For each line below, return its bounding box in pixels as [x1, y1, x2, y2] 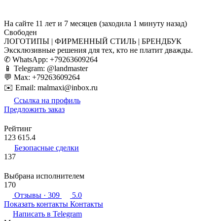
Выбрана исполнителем [4, 171, 84, 180]
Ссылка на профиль [14, 96, 80, 105]
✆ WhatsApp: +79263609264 [4, 55, 98, 64]
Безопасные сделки [14, 143, 79, 152]
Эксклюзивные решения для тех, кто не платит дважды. [4, 45, 193, 54]
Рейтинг [4, 124, 32, 133]
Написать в [13, 209, 53, 218]
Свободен [4, 28, 37, 37]
